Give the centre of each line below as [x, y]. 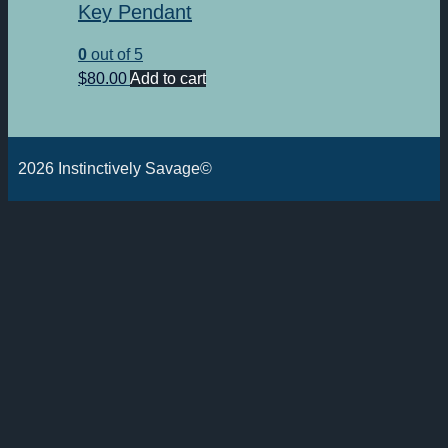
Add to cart [168, 79]
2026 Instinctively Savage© [115, 169]
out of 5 [115, 55]
